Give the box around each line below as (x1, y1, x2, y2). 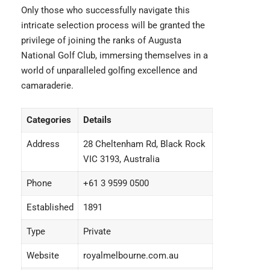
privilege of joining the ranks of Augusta (21, 35, 181, 46)
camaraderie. (21, 80, 74, 92)
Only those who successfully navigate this (21, 5, 190, 16)
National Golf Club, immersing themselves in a (21, 50, 208, 61)
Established (26, 202, 74, 213)
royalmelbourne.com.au (83, 250, 178, 262)
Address (26, 139, 60, 150)
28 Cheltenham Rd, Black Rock (83, 139, 206, 150)
